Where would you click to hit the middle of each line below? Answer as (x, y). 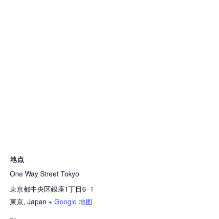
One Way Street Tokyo (44, 174)
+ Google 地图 (70, 202)
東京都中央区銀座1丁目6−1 (52, 189)
